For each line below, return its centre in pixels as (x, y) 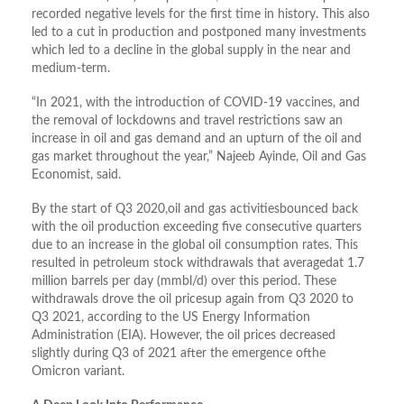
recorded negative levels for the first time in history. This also (201, 15)
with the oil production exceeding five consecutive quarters (197, 228)
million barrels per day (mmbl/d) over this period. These (184, 282)
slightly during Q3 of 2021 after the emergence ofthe (179, 354)
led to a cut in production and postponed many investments (199, 33)
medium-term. (71, 69)
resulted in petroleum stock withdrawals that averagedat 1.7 (198, 264)
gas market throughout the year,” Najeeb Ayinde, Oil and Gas (199, 157)
